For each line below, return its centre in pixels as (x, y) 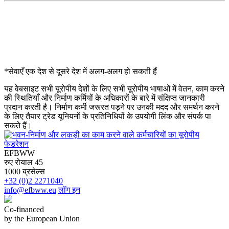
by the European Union (42, 218)
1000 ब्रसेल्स (25, 171)
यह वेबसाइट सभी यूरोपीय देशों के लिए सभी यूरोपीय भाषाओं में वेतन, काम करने (114, 88)
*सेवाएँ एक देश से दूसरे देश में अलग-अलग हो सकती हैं (81, 71)
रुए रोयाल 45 (24, 162)
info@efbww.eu (30, 190)
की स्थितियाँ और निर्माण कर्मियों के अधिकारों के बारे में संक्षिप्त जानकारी (105, 98)
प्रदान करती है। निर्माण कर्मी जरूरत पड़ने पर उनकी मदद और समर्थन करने (112, 107)
